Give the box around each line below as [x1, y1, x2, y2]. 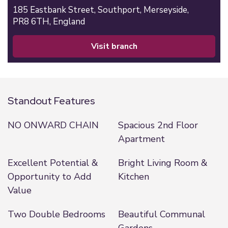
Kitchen [118, 170, 149, 183]
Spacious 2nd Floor [118, 119, 198, 131]
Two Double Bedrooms [8, 208, 105, 220]
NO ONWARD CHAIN [8, 119, 99, 131]
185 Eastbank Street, [13, 4, 98, 16]
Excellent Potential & [8, 157, 98, 169]
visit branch [96, 41, 137, 52]
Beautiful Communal [118, 208, 205, 220]
